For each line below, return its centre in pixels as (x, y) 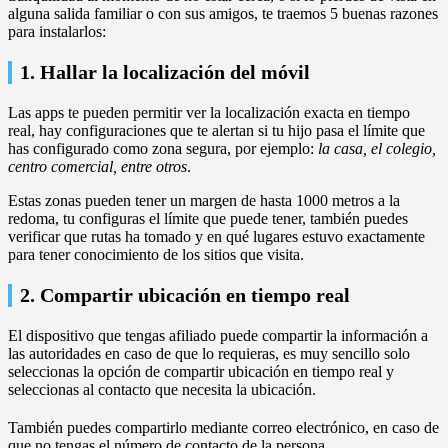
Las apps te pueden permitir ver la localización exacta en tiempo (209, 112)
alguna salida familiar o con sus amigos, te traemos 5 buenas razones (223, 13)
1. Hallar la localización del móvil (165, 71)
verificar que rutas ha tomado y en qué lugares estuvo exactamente (216, 236)
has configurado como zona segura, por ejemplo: (163, 148)
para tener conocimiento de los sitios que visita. (156, 254)
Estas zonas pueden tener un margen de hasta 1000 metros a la (204, 200)
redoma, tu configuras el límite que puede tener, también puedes (208, 218)
